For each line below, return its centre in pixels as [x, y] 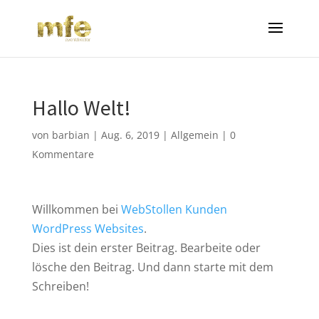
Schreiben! [60, 286]
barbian [70, 135]
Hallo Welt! [81, 108]
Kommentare [63, 154]
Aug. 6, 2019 [130, 135]
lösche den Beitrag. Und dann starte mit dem [152, 267]
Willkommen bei [76, 209]
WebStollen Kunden [174, 209]
